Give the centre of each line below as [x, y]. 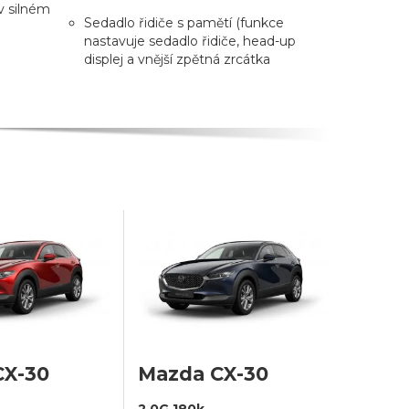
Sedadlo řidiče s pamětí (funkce [184, 22]
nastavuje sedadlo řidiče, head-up [189, 41]
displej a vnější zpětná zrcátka [177, 59]
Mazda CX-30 [203, 373]
